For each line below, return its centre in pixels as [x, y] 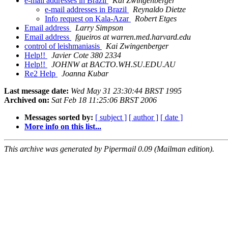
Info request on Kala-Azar [88, 19]
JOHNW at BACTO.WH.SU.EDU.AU [113, 65]
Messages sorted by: [59, 118]
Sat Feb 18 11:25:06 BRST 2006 [104, 100]
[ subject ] [111, 118]
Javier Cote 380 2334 [86, 55]
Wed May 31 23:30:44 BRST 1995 [126, 91]
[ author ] [144, 118]
